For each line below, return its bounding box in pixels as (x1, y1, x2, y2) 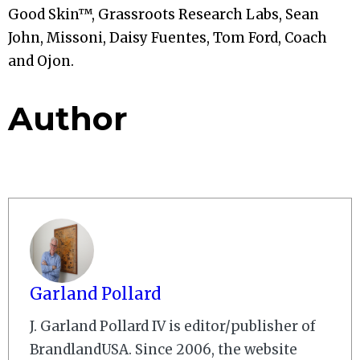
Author (8, 99, 128, 139)
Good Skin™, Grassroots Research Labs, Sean (8, 6, 319, 23)
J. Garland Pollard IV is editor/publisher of (29, 317, 316, 336)
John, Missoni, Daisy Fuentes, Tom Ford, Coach (8, 29, 327, 47)
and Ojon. (8, 52, 74, 70)
